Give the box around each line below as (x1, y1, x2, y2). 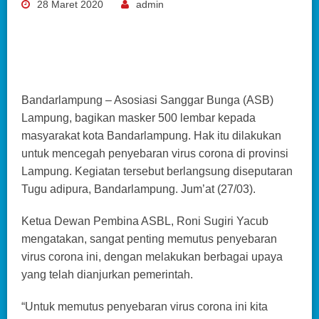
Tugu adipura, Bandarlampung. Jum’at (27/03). (21, 182, 256, 195)
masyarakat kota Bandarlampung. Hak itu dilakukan (21, 129, 281, 142)
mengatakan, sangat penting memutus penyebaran (21, 232, 277, 245)
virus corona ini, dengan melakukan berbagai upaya (21, 250, 283, 263)
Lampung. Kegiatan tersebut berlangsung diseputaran (21, 164, 293, 177)
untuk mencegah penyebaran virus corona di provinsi (21, 147, 288, 159)
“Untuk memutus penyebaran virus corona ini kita (21, 300, 268, 313)
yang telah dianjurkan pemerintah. (21, 268, 193, 281)
